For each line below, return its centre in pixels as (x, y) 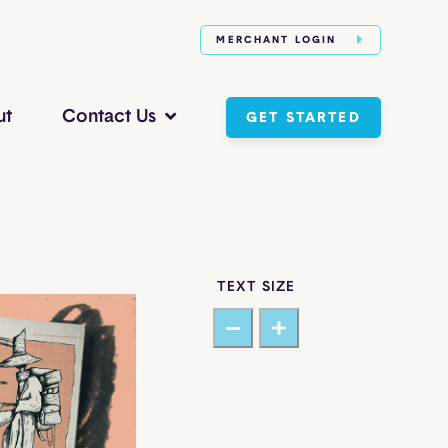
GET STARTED (303, 117)
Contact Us (109, 116)
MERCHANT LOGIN (279, 40)
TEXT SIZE (256, 287)
